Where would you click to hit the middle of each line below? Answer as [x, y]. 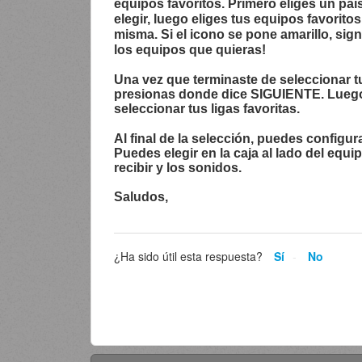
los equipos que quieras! [190, 50]
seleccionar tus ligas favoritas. [207, 109]
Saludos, [141, 197]
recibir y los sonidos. [178, 168]
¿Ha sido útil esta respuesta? [188, 256]
